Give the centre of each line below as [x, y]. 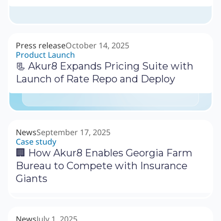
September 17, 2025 [74, 132]
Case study [36, 142]
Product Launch [45, 55]
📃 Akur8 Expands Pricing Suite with [105, 66]
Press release [41, 46]
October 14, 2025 [97, 46]
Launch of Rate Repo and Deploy [95, 79]
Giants [32, 179]
